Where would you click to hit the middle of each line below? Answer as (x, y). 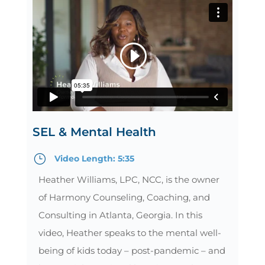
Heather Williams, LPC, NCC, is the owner (129, 179)
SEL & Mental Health (94, 132)
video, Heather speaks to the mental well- (130, 232)
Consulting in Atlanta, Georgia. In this (120, 215)
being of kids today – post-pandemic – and (132, 250)
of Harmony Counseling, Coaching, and (124, 197)
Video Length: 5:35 (94, 158)
